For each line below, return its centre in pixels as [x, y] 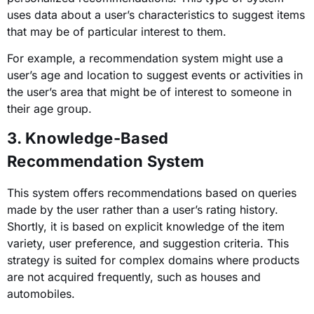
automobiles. [41, 294]
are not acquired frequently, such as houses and [134, 277]
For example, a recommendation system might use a [145, 59]
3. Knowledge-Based [88, 138]
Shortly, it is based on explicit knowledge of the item [146, 227]
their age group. [49, 109]
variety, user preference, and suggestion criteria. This [148, 244]
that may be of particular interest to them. [117, 31]
